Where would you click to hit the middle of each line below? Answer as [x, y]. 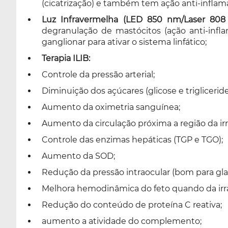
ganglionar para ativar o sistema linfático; [124, 42]
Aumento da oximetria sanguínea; [111, 107]
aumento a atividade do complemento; [122, 221]
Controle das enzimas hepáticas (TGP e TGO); [132, 140]
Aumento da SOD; [78, 156]
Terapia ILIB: [66, 58]
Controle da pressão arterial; [98, 75]
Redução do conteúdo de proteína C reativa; [132, 205]
